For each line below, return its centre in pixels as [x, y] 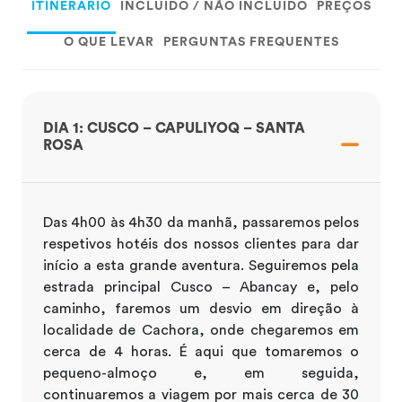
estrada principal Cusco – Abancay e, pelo [201, 287]
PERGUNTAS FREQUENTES [251, 42]
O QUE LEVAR [109, 42]
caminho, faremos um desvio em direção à [201, 308]
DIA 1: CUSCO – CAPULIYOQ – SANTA [174, 128]
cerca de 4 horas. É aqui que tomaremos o [201, 351]
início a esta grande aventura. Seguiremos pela [201, 265]
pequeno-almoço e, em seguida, [201, 373]
